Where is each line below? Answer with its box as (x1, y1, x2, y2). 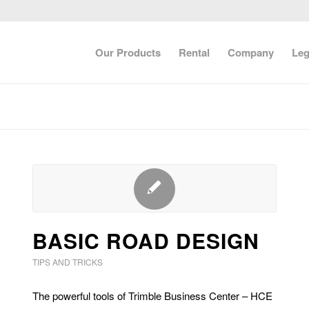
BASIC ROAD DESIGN (32, 226, 259, 255)
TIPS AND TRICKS (32, 256, 103, 268)
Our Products (95, 45, 161, 60)
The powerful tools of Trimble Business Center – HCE (32, 288, 272, 303)
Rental (179, 45, 210, 60)
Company (228, 45, 275, 60)
